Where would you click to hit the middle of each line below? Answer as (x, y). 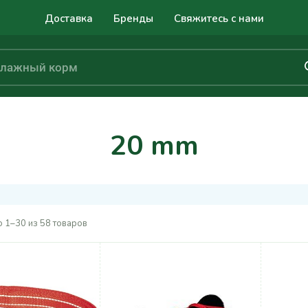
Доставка (68, 18)
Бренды (133, 18)
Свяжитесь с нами (219, 18)
